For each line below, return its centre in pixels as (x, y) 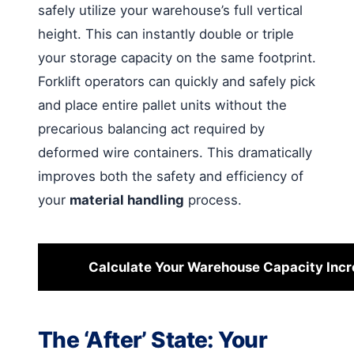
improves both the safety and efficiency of (171, 176)
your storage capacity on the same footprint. (177, 57)
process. (213, 200)
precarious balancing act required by (151, 128)
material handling (127, 200)
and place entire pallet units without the (162, 105)
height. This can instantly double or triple (166, 34)
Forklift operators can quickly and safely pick (177, 81)
